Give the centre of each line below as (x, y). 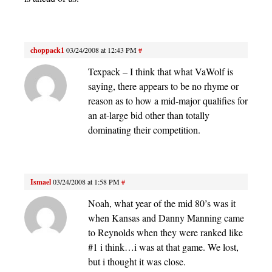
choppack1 (47, 50)
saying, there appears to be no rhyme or (163, 86)
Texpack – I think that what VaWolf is (161, 72)
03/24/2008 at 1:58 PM (86, 182)
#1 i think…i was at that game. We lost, (163, 247)
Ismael (41, 182)
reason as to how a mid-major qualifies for (168, 101)
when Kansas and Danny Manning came (166, 218)
